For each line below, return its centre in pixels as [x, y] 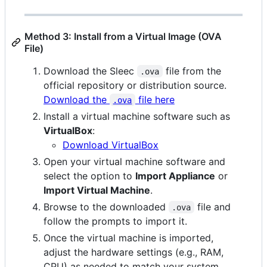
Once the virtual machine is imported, [128, 237]
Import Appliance [175, 176]
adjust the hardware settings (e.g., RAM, [133, 252]
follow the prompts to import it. [115, 221]
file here [155, 99]
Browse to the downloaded [106, 207]
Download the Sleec [90, 71]
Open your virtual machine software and [134, 161]
